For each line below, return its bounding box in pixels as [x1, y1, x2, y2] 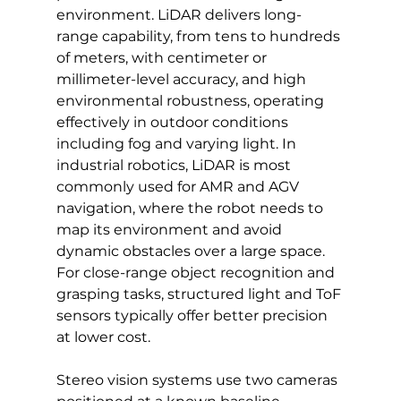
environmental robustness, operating [55, 91, 328, 109]
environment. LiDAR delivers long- [55, 5, 302, 23]
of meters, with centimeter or [55, 48, 270, 66]
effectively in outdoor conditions [55, 113, 292, 131]
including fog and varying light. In [55, 134, 300, 152]
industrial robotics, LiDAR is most [55, 156, 294, 174]
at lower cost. [55, 328, 150, 346]
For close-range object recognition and [55, 263, 338, 281]
